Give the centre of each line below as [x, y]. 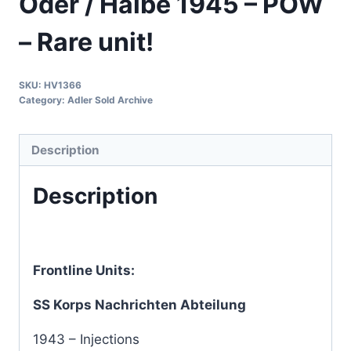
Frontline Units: [85, 271]
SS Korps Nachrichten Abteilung [141, 305]
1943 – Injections [86, 340]
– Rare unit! [86, 42]
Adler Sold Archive [110, 100]
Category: [43, 100]
